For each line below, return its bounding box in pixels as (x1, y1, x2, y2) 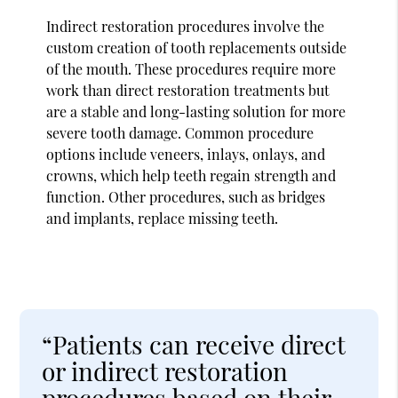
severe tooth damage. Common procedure (46, 123, 314, 142)
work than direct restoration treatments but (46, 80, 330, 99)
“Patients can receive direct (42, 327, 346, 361)
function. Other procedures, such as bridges (46, 187, 326, 206)
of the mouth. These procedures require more (46, 59, 337, 78)
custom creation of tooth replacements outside (46, 37, 347, 57)
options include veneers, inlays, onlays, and (46, 144, 326, 163)
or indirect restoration (42, 354, 289, 387)
